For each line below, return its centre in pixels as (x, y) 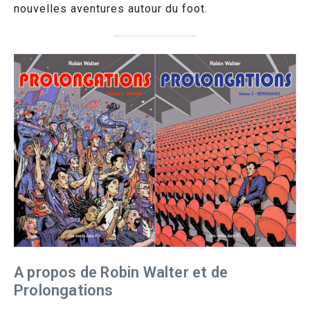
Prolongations (64, 291)
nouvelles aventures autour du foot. (111, 8)
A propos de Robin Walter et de (121, 273)
